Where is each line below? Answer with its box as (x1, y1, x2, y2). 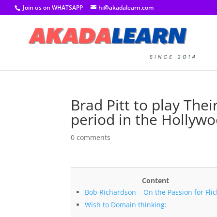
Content (142, 176, 170, 185)
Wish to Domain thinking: (85, 200, 167, 209)
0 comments (71, 133, 111, 142)
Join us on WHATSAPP (21, 3, 84, 12)
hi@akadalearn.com (98, 3, 154, 12)
